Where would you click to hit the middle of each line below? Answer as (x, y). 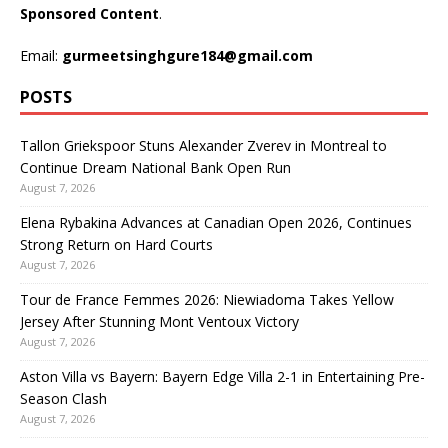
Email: (41, 56)
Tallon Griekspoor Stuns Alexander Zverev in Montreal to (203, 146)
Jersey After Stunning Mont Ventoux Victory (159, 322)
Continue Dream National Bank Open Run (155, 168)
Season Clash (63, 399)
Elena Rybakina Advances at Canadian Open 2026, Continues (216, 223)
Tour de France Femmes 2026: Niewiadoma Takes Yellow (207, 300)
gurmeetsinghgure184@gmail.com (187, 56)
